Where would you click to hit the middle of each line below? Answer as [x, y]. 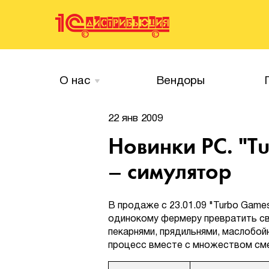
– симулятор [170, 171]
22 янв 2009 [135, 119]
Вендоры [180, 81]
